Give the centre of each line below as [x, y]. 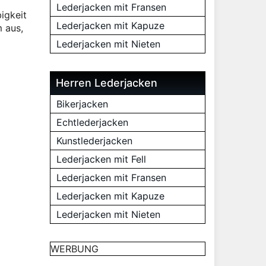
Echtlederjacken [92, 122]
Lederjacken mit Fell [101, 159]
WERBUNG [74, 249]
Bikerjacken [82, 104]
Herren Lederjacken [106, 83]
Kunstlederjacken [94, 141]
